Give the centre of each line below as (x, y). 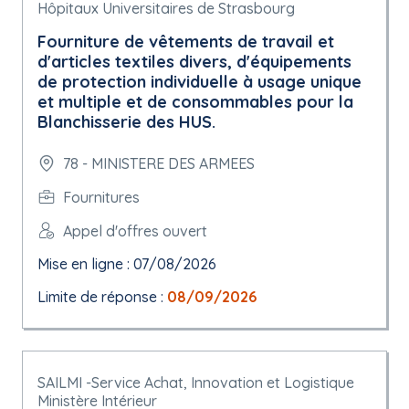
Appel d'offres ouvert (135, 231)
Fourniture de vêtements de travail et (186, 42)
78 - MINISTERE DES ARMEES (159, 163)
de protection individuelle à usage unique (199, 82)
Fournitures (101, 197)
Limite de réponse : (102, 297)
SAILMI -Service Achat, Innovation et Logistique (196, 383)
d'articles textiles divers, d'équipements (194, 62)
